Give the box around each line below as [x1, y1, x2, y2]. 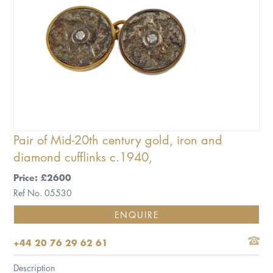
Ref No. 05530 [13, 186, 73, 199]
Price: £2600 [13, 171, 72, 184]
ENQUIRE [114, 208, 159, 221]
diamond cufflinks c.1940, [13, 148, 153, 166]
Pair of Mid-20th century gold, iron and [13, 131, 223, 149]
